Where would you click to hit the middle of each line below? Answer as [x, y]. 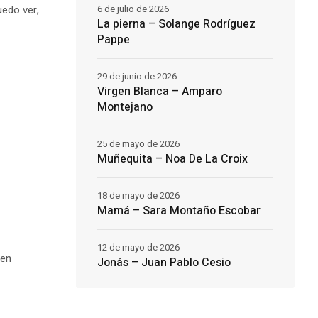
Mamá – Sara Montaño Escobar [179, 211]
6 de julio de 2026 [133, 9]
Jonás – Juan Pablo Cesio [164, 263]
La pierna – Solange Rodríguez [176, 24]
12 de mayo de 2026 [138, 248]
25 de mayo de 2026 [138, 144]
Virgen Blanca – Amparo [159, 92]
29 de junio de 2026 [137, 77]
